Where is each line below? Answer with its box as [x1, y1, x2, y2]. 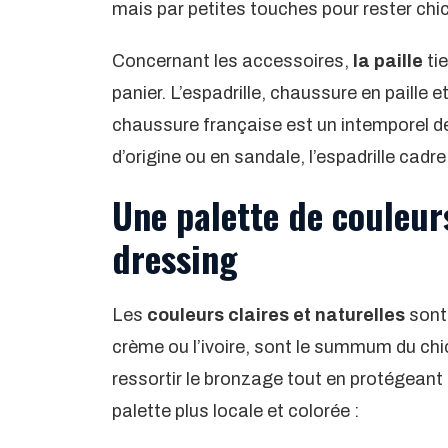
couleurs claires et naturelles [147, 304, 405, 325]
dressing [112, 230, 238, 284]
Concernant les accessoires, [112, 50, 353, 71]
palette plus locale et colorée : [112, 400, 359, 421]
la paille [353, 50, 423, 71]
